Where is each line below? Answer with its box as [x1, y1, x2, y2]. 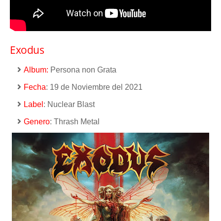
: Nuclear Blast [43, 100, 95, 109]
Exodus [10, 42, 44, 57]
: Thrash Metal [50, 117, 100, 126]
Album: [24, 65, 48, 74]
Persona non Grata [48, 65, 116, 74]
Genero [24, 117, 50, 126]
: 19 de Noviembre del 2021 [46, 82, 143, 91]
